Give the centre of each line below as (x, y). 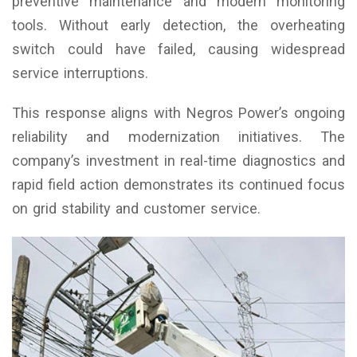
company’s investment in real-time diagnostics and (178, 160)
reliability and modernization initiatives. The (178, 136)
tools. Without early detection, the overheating (178, 25)
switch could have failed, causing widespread (178, 49)
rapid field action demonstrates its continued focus (178, 184)
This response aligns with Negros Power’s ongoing (178, 112)
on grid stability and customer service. (136, 208)
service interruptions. (80, 73)
